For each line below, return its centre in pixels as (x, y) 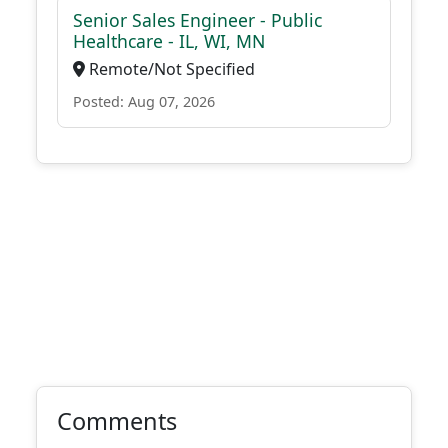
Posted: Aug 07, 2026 (144, 101)
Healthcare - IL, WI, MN (169, 41)
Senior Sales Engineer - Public (197, 20)
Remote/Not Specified (170, 69)
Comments (117, 421)
